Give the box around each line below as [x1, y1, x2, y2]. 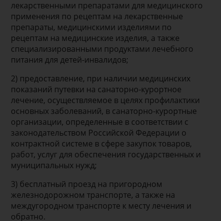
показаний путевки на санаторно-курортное [11, 83, 182, 95]
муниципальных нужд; [11, 159, 97, 171]
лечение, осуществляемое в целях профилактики [11, 94, 200, 106]
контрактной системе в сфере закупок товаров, [11, 138, 192, 149]
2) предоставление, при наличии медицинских [11, 73, 191, 84]
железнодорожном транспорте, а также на [11, 189, 176, 200]
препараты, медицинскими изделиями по [11, 21, 172, 33]
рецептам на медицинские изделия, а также [11, 32, 180, 43]
